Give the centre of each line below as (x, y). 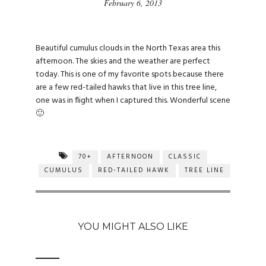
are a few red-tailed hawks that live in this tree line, (126, 87)
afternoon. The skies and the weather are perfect (123, 61)
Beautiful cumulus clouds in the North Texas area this (128, 48)
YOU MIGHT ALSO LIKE (133, 226)
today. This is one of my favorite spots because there (130, 74)
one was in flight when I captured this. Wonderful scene (133, 100)
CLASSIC (185, 156)
